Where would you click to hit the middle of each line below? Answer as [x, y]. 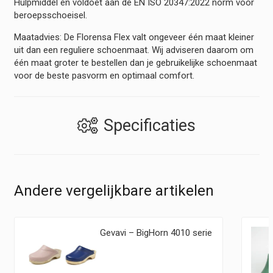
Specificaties [150, 125]
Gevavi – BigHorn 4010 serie [156, 233]
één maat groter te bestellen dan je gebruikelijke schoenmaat [135, 63]
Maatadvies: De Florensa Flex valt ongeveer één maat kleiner [134, 37]
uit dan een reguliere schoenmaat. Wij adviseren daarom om [133, 50]
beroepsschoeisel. [50, 16]
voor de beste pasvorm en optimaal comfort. [104, 76]
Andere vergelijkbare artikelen [114, 190]
